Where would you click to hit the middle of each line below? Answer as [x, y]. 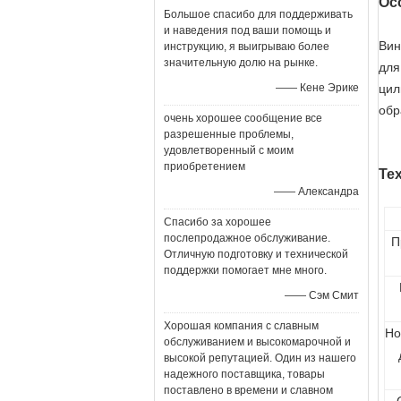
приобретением [205, 166]
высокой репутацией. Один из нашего [260, 358]
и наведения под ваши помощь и [247, 30]
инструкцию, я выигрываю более [247, 47]
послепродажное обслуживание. [247, 238]
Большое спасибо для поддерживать [258, 14]
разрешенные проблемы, [229, 134]
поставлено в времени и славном [248, 390]
